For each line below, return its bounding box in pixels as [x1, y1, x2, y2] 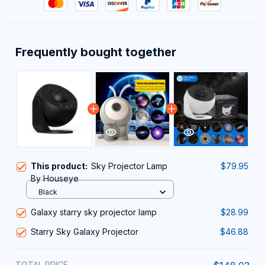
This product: [31, 161, 91, 172]
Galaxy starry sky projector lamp [31, 207, 157, 218]
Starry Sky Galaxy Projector [31, 227, 138, 237]
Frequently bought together [15, 45, 176, 60]
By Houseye [31, 173, 79, 184]
